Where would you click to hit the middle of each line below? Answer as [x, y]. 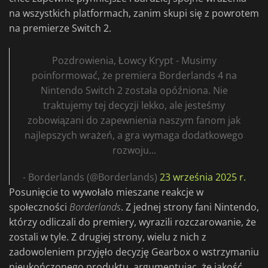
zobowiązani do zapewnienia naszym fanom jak [134, 121]
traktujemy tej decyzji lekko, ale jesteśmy [134, 106]
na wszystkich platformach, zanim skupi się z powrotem [134, 13]
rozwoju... [134, 150]
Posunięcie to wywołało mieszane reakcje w [106, 192]
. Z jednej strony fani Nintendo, [190, 207]
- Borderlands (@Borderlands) [91, 177]
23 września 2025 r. [202, 177]
